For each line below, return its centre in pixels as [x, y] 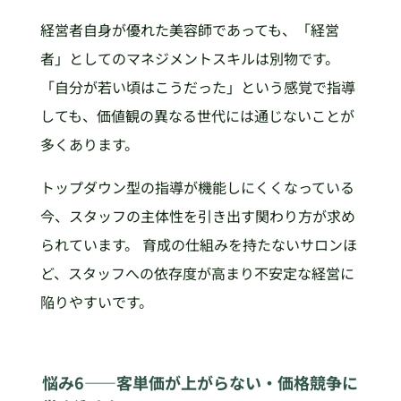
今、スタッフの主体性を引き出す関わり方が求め [197, 215]
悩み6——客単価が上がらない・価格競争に [200, 382]
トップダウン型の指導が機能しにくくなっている [197, 187]
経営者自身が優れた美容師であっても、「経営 [189, 29]
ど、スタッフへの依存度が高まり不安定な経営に [197, 273]
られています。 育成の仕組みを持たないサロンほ [198, 244]
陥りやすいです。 [96, 301]
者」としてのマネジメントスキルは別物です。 [189, 58]
